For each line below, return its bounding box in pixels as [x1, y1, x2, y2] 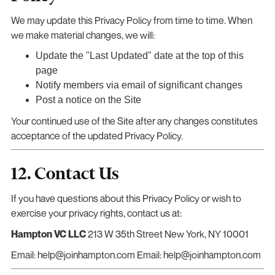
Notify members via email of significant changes [35, 79, 242, 90]
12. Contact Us [10, 163, 119, 184]
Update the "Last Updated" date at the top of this [35, 50, 244, 61]
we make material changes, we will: [10, 28, 155, 41]
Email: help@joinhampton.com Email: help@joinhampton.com [10, 248, 261, 261]
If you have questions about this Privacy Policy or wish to [10, 192, 241, 204]
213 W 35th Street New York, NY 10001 [85, 227, 249, 240]
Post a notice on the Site [35, 94, 141, 105]
